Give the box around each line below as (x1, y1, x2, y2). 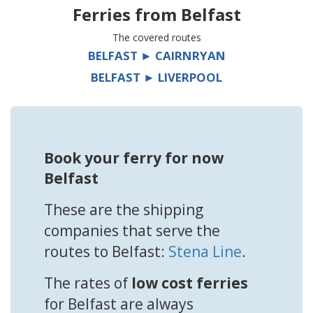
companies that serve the (44, 220, 220, 240)
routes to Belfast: (44, 241, 168, 261)
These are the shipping (44, 199, 203, 219)
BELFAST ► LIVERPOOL (91, 68, 222, 85)
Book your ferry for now (44, 147, 224, 168)
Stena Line (168, 241, 242, 261)
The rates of (44, 272, 131, 293)
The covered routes (112, 30, 201, 44)
